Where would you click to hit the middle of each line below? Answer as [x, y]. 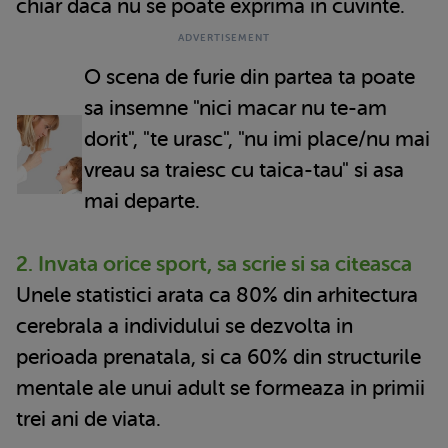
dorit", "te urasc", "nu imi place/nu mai [257, 138]
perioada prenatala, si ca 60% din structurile [218, 356]
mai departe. [147, 200]
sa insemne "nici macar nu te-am [235, 107]
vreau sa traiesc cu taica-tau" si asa [244, 169]
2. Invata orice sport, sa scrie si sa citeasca [214, 263]
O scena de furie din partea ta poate [249, 76]
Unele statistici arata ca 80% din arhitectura [217, 294]
